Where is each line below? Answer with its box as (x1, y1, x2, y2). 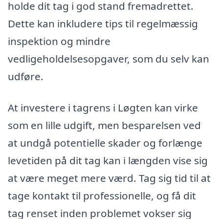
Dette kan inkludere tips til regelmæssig (8, 16, 198, 30)
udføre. (8, 69, 44, 83)
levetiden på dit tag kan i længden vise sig (8, 153, 208, 167)
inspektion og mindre (8, 34, 110, 48)
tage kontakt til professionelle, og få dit (8, 188, 196, 202)
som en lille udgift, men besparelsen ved (8, 118, 201, 132)
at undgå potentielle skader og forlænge (8, 135, 202, 150)
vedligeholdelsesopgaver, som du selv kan (8, 51, 209, 66)
